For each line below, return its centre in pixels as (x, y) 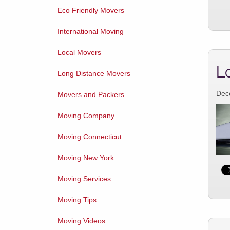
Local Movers (79, 52)
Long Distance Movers (94, 73)
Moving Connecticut (90, 137)
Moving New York (86, 158)
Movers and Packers (91, 94)
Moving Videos (81, 221)
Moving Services (84, 179)
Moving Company (86, 116)
